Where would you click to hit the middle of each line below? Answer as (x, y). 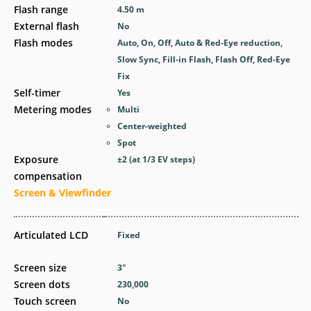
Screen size (40, 267)
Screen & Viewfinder (62, 192)
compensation (48, 176)
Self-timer (37, 92)
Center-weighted (152, 126)
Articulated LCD (51, 235)
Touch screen (45, 301)
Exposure (36, 159)
